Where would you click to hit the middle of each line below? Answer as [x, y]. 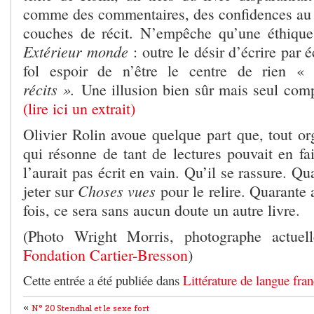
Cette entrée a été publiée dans [103, 280]
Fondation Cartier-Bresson [105, 254]
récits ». [52, 89]
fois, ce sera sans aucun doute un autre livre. [162, 210]
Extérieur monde [78, 51]
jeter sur [51, 191]
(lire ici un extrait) [79, 108]
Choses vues [120, 190]
